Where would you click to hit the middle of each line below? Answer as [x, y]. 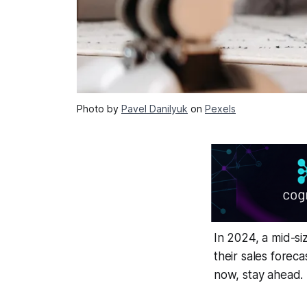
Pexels [220, 109]
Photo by [99, 109]
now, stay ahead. [259, 274]
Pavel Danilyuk [155, 109]
